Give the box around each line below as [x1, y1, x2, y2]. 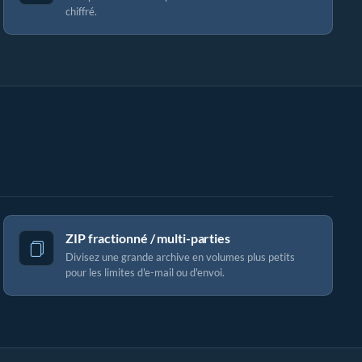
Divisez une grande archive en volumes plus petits [65, 250, 295, 263]
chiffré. [65, 5, 97, 18]
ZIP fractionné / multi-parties [65, 230, 230, 246]
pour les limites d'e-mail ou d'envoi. [65, 266, 225, 279]
